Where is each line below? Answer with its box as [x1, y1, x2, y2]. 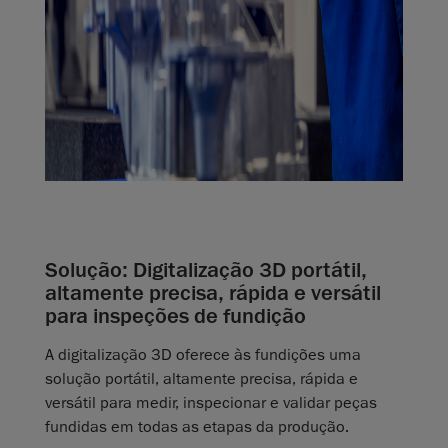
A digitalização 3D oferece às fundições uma [45, 345, 361, 366]
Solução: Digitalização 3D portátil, [45, 256, 367, 285]
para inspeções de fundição [45, 302, 306, 331]
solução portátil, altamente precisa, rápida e [45, 369, 358, 390]
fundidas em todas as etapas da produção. [45, 417, 349, 438]
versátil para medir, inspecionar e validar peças [45, 393, 377, 414]
